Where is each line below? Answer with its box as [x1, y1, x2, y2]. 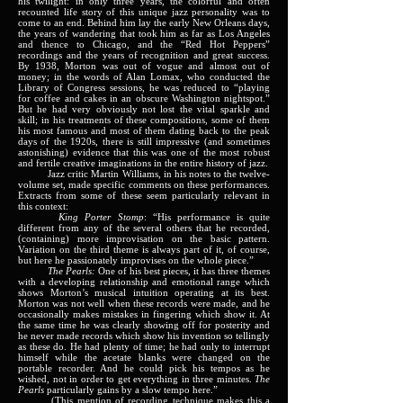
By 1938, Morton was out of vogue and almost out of [18, 60, 270, 71]
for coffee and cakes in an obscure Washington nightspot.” [18, 93, 270, 103]
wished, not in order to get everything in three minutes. [18, 373, 255, 384]
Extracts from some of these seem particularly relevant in [18, 190, 270, 201]
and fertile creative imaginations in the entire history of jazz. [18, 157, 268, 168]
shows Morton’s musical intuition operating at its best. [18, 287, 270, 298]
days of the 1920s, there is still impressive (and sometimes [18, 136, 270, 147]
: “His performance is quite [143, 211, 271, 222]
